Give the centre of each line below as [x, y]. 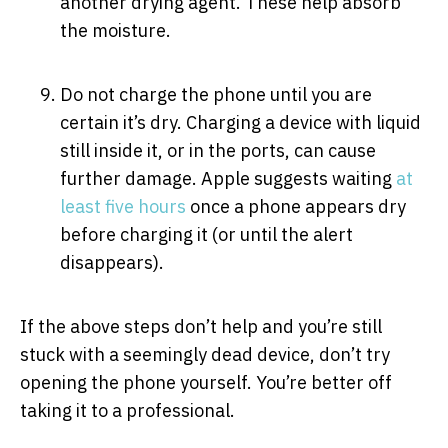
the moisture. [115, 30]
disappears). [112, 262]
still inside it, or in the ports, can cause [218, 150]
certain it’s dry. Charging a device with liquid [240, 122]
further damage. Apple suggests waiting [228, 178]
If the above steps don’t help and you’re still [201, 326]
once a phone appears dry [296, 206]
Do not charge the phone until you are [216, 94]
